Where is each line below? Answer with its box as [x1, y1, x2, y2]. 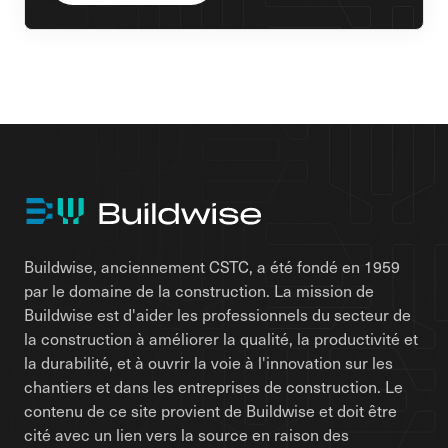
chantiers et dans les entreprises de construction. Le [24, 376, 403, 397]
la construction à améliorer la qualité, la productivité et [24, 328, 418, 349]
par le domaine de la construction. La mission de [24, 280, 374, 301]
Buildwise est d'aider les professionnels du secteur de [24, 304, 411, 325]
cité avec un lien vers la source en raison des [24, 424, 349, 445]
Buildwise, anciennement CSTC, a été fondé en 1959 [24, 256, 400, 277]
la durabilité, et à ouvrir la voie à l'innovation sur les [24, 352, 393, 373]
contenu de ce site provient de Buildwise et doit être [24, 400, 397, 421]
